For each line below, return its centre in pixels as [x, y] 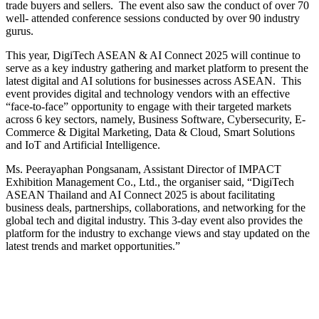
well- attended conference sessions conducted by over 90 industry [153, 18]
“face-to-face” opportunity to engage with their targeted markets [148, 106]
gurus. [20, 31]
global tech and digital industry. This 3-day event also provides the [154, 220]
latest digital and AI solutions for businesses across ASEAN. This [153, 80]
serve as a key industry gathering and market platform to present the [157, 68]
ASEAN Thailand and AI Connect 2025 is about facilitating [140, 194]
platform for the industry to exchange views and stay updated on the [158, 233]
